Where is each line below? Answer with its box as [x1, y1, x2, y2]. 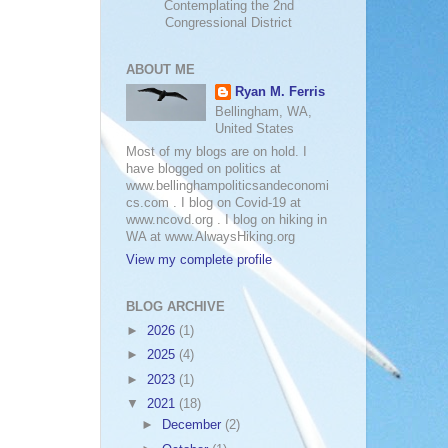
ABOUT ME [126, 62, 195, 78]
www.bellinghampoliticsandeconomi [126, 178, 329, 193]
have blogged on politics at [126, 161, 281, 176]
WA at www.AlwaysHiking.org [126, 229, 295, 244]
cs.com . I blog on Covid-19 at [126, 195, 301, 210]
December [162, 418, 226, 433]
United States [215, 121, 295, 136]
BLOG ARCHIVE [126, 299, 225, 315]
